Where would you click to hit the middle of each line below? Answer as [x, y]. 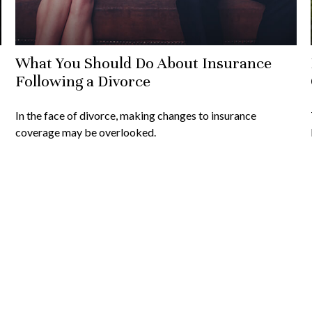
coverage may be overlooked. [86, 132]
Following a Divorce [83, 81]
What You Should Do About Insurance [144, 63]
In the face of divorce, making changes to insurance [136, 115]
